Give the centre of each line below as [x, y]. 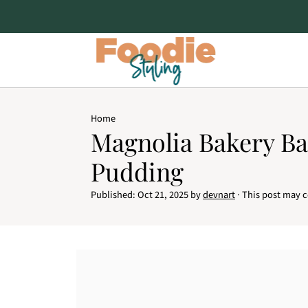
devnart [219, 195]
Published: [114, 195]
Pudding [137, 171]
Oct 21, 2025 [163, 195]
